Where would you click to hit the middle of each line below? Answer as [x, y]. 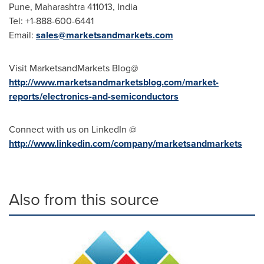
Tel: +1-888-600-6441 [51, 21]
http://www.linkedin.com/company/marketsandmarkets [126, 144]
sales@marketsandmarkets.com [105, 35]
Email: [22, 35]
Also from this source [84, 200]
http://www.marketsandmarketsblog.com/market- [114, 82]
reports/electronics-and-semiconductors [94, 97]
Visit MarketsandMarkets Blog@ [74, 68]
